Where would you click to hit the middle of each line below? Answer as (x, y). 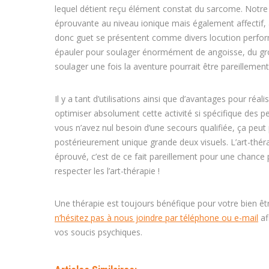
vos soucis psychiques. (98, 232)
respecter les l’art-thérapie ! (107, 171)
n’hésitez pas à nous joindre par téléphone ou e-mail (156, 218)
